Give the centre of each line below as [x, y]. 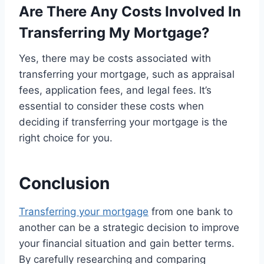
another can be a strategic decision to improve [129, 227]
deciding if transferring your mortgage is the [123, 122]
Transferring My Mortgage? [114, 32]
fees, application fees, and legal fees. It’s [115, 90]
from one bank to [191, 211]
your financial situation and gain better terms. [127, 243]
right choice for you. [66, 138]
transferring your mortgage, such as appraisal [127, 74]
